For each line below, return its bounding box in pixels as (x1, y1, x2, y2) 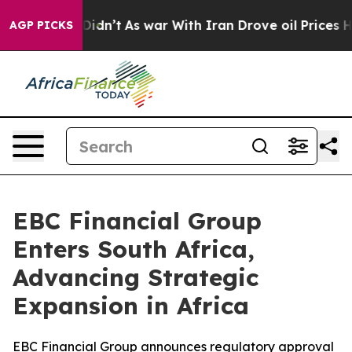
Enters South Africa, (13, 234, 255, 264)
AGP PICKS (9, 18, 73, 32)
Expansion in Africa (13, 291, 249, 321)
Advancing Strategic (13, 262, 258, 292)
